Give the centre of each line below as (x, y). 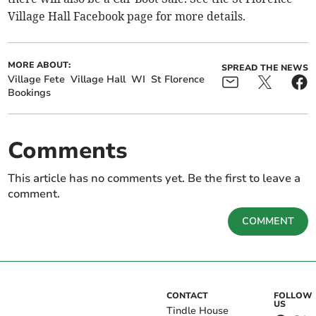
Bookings (30, 93)
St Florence (178, 80)
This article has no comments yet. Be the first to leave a (154, 179)
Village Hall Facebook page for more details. (127, 17)
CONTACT (187, 296)
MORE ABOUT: (39, 65)
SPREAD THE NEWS (265, 68)
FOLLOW (293, 296)
